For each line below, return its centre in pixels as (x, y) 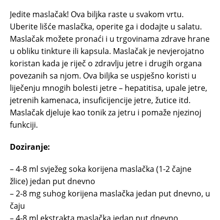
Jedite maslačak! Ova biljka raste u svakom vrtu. (97, 14)
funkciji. (24, 125)
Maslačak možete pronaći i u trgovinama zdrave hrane (110, 39)
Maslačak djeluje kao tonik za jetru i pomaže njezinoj (106, 113)
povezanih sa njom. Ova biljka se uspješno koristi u (103, 76)
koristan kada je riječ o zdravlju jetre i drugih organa (106, 64)
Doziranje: (30, 147)
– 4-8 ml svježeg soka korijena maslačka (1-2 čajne (101, 169)
